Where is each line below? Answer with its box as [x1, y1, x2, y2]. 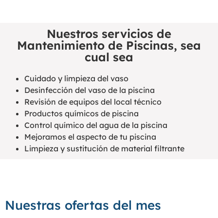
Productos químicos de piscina [24, 108, 139, 118]
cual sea [85, 49, 133, 64]
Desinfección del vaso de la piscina [24, 85, 155, 95]
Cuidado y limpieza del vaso [24, 73, 128, 83]
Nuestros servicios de [47, 26, 171, 41]
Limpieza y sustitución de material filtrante [24, 143, 184, 153]
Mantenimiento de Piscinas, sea [17, 37, 201, 53]
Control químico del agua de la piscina [24, 120, 167, 130]
